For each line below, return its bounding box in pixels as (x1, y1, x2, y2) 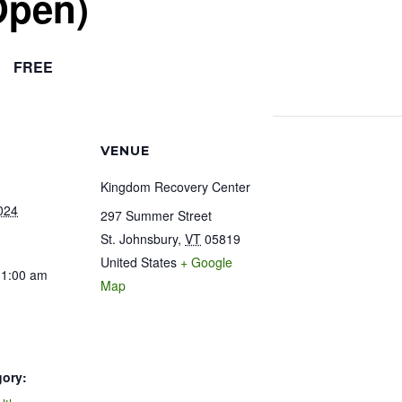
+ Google (180, 253, 232, 271)
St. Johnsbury (100, 230, 178, 248)
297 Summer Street (100, 206, 212, 224)
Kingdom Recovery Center (100, 178, 250, 196)
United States (100, 253, 177, 271)
